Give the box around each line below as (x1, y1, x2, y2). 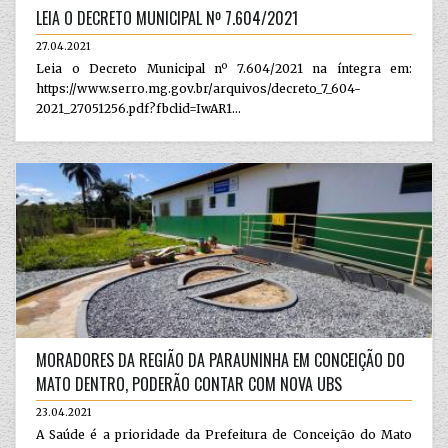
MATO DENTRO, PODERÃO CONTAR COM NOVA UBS (36, 371, 342, 396)
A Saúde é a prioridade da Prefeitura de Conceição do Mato (36, 426, 412, 442)
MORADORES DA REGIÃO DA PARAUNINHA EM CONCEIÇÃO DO (36, 347, 405, 372)
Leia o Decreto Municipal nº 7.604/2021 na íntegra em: (36, 61, 412, 76)
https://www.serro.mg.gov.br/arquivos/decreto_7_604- (36, 81, 361, 96)
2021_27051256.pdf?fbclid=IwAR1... (36, 101, 241, 116)
